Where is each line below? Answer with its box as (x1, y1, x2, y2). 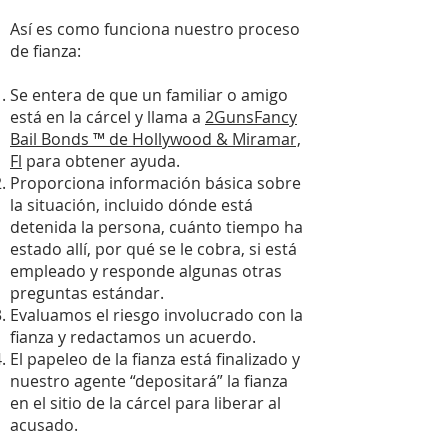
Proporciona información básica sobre (10, 172, 301, 194)
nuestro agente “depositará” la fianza (10, 370, 288, 392)
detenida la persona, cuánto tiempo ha (10, 216, 303, 238)
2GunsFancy (205, 106, 297, 128)
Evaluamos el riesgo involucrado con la (10, 304, 303, 326)
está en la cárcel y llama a (10, 106, 205, 128)
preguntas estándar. (10, 282, 164, 304)
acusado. (10, 414, 78, 436)
